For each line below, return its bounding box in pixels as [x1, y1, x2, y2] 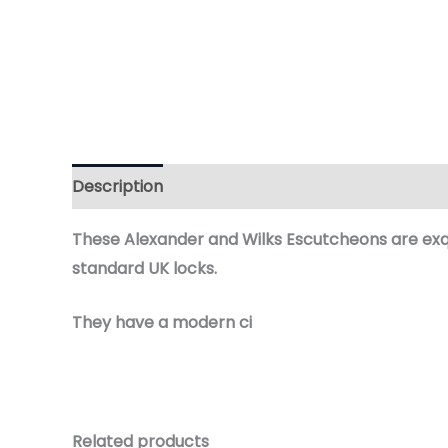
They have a [72, 311, 168, 335]
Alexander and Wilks [124, 227, 282, 251]
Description [72, 174, 163, 198]
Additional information [183, 174, 357, 198]
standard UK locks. [72, 256, 217, 280]
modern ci [168, 311, 252, 335]
